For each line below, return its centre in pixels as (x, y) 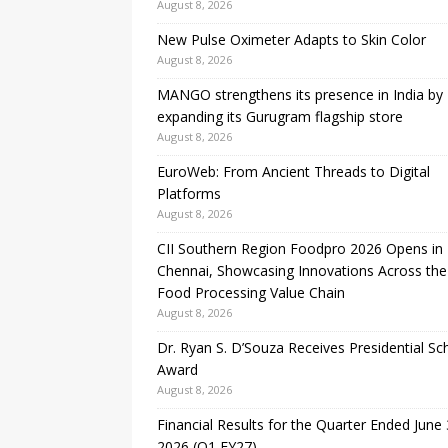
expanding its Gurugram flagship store (280, 117)
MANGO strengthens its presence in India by (300, 95)
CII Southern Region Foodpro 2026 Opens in (300, 249)
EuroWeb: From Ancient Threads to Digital (293, 172)
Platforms (189, 194)
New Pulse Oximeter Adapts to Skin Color (291, 40)
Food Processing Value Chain (251, 293)
